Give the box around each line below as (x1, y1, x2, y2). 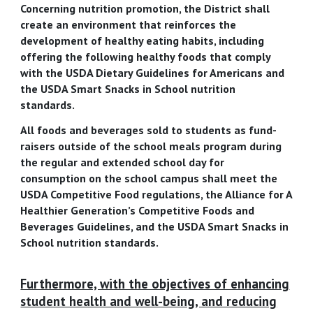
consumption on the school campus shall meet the (20, 170, 278, 185)
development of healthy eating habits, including (20, 33, 265, 48)
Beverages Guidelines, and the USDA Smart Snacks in (20, 219, 289, 233)
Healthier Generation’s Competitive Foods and (20, 203, 255, 217)
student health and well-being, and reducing (20, 293, 277, 310)
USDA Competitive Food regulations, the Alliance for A (20, 187, 293, 201)
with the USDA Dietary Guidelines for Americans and (20, 65, 285, 80)
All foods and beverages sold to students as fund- (20, 122, 277, 137)
